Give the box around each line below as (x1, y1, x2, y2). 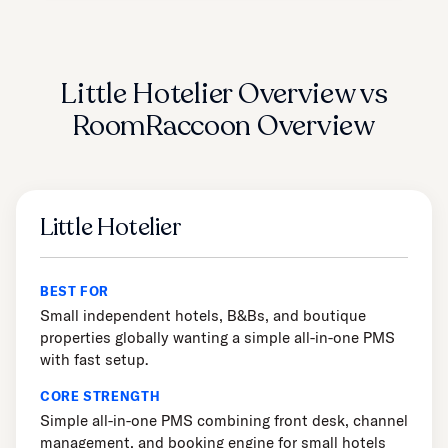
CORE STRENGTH (40, 388, 161, 405)
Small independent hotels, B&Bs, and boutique (40, 306, 366, 326)
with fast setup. (40, 350, 148, 370)
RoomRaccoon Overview (72, 107, 376, 146)
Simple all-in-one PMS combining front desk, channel (40, 411, 408, 431)
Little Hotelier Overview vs (60, 75, 388, 114)
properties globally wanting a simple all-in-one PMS (40, 328, 395, 348)
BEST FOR (40, 283, 110, 300)
